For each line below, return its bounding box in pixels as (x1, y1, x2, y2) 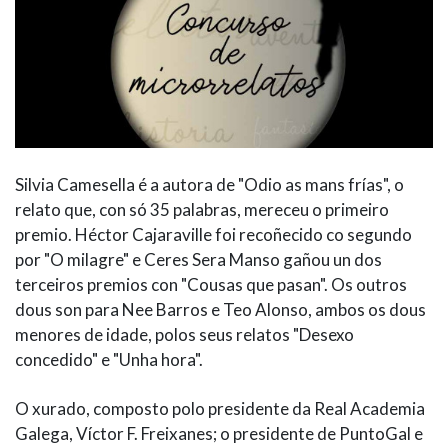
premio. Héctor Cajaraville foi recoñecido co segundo (15, 224, 412, 246)
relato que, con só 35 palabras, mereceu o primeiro (15, 199, 389, 221)
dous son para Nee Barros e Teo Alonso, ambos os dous (15, 299, 426, 321)
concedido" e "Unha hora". (15, 349, 203, 371)
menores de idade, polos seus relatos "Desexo (15, 324, 354, 346)
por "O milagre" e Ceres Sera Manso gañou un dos (15, 249, 382, 271)
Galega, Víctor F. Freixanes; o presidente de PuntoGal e (15, 423, 423, 445)
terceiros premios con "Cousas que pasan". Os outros (15, 274, 407, 296)
